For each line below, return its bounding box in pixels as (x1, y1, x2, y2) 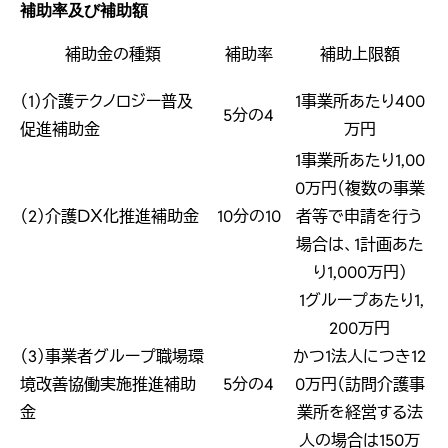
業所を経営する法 (296, 402, 423, 424)
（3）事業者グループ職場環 (20, 346, 204, 368)
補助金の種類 (65, 44, 161, 66)
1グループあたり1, (295, 290, 424, 312)
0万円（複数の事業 (294, 178, 425, 200)
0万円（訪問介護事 (294, 374, 425, 396)
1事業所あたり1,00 (294, 150, 425, 172)
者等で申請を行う (296, 206, 423, 228)
